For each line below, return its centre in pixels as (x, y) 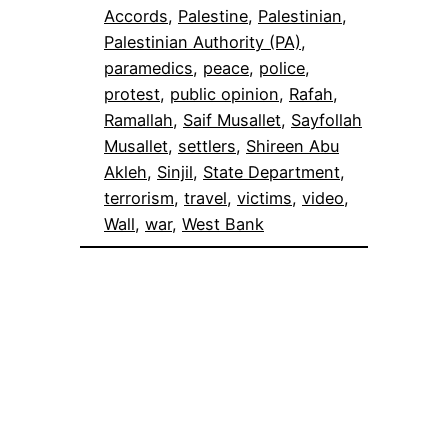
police (282, 68)
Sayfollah (326, 120)
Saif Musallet (232, 120)
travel (205, 198)
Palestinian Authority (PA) (202, 42)
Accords (136, 16)
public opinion (224, 94)
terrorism (139, 198)
